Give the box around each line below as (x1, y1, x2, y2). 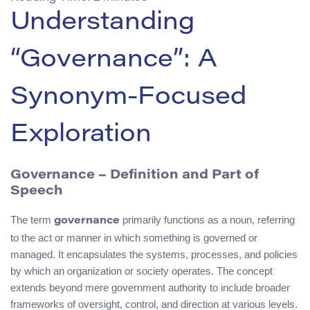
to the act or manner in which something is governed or (10, 232, 257, 244)
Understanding (10, 10, 194, 36)
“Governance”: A (10, 48, 217, 73)
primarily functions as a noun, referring (120, 214, 295, 226)
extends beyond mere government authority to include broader (10, 282, 290, 294)
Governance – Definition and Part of (10, 168, 259, 182)
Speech (10, 184, 63, 198)
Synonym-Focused (10, 85, 246, 111)
